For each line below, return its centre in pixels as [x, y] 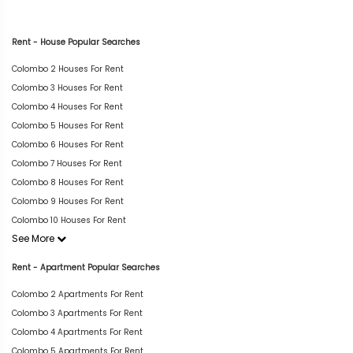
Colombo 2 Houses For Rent [68, 69]
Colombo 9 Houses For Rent [68, 201]
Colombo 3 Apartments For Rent [77, 313]
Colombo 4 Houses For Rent [67, 107]
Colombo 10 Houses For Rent [69, 220]
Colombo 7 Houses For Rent [67, 163]
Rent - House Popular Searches [76, 42]
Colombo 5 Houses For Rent [68, 126]
